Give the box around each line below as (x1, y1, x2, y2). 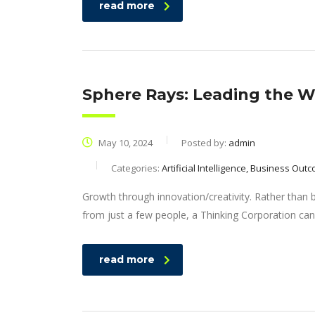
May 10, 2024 (96, 136, 153, 149)
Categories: (111, 162, 162, 174)
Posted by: (181, 136, 229, 149)
